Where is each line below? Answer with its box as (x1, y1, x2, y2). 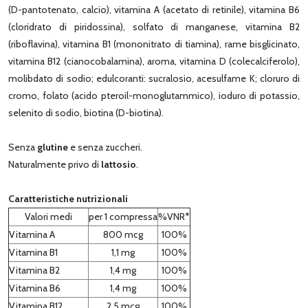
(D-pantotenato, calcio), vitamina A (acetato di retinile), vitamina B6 (8, 3, 300, 16)
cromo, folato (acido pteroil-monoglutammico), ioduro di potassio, (8, 89, 300, 102)
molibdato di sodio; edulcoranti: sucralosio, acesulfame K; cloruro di (8, 71, 300, 85)
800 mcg (103, 228, 143, 241)
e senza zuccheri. (68, 140, 142, 153)
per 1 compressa (89, 210, 157, 223)
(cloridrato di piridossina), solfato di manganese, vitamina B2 (8, 20, 300, 33)
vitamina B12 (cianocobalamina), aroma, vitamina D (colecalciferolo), (8, 54, 300, 67)
